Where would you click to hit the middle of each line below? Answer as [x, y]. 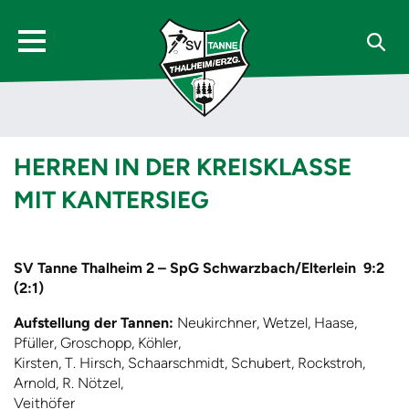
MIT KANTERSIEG [111, 200]
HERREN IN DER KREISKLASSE [183, 167]
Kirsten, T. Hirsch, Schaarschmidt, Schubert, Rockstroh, [189, 363]
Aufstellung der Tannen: [95, 323]
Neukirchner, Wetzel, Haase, [267, 323]
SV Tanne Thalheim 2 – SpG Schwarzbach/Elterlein [185, 268]
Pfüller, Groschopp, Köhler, [97, 343]
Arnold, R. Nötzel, [68, 383]
